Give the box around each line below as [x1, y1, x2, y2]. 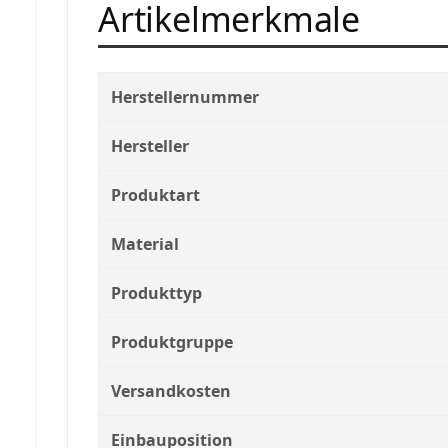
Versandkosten [111, 379, 231, 402]
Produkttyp [111, 281, 202, 304]
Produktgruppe [111, 330, 233, 353]
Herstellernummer [111, 85, 259, 108]
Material [111, 232, 179, 255]
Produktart [111, 183, 200, 206]
